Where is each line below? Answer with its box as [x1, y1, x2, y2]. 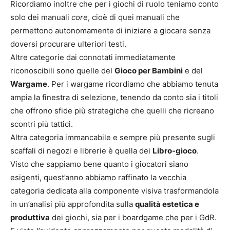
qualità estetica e [135, 199, 199, 209]
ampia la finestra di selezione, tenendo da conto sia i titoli [10, 92, 218, 102]
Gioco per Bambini [114, 66, 183, 75]
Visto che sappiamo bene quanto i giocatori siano [10, 159, 188, 169]
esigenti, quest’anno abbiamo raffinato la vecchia [10, 172, 186, 182]
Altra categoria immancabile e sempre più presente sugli [10, 132, 215, 142]
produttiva [10, 213, 50, 222]
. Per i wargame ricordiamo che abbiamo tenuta [47, 79, 218, 89]
